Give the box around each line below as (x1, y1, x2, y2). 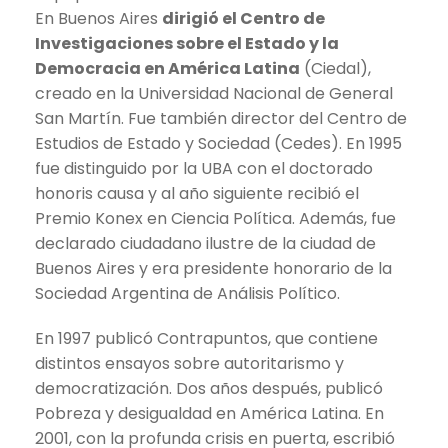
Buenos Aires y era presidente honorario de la (35, 256, 392, 280)
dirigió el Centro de (162, 6, 325, 30)
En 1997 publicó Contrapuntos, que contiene (35, 326, 378, 350)
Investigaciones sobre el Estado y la (35, 31, 339, 55)
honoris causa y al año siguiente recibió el (35, 181, 359, 205)
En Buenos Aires (35, 6, 162, 30)
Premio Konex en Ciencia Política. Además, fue (35, 206, 396, 230)
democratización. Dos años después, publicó (35, 376, 383, 400)
